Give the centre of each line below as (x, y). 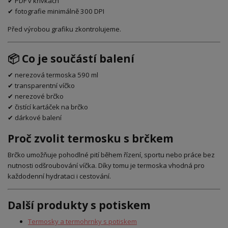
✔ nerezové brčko (36, 96)
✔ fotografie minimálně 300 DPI (56, 11)
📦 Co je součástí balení (71, 58)
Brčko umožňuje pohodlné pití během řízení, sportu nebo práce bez (111, 154)
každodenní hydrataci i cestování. (59, 176)
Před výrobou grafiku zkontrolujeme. (64, 29)
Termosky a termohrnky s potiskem (82, 222)
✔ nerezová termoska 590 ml (53, 75)
